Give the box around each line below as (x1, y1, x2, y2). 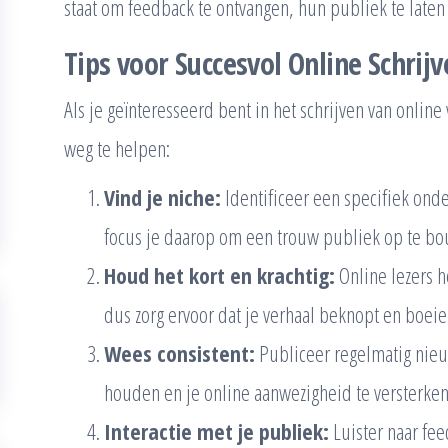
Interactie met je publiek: (104, 415, 329, 446)
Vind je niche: (104, 181, 221, 212)
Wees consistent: (104, 337, 255, 368)
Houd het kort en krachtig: (104, 259, 335, 290)
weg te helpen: (64, 132, 170, 163)
